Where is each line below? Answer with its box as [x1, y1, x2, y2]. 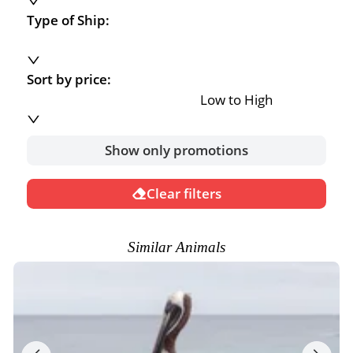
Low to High [200, 90, 273, 109]
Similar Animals [128, 238, 225, 255]
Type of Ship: [27, 11, 110, 30]
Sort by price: [27, 70, 111, 89]
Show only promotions [105, 141, 248, 160]
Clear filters [147, 184, 222, 203]
